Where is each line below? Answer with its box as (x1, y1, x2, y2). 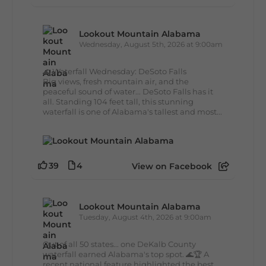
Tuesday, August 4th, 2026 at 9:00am (79, 213, 212, 222)
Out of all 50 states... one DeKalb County (43, 239, 197, 249)
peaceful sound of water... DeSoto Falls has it (43, 86, 214, 96)
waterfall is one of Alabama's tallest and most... (43, 106, 223, 116)
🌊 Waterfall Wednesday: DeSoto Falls (43, 66, 187, 76)
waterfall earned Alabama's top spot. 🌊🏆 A (43, 249, 210, 259)
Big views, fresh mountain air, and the (43, 76, 189, 86)
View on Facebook (131, 161, 212, 172)
